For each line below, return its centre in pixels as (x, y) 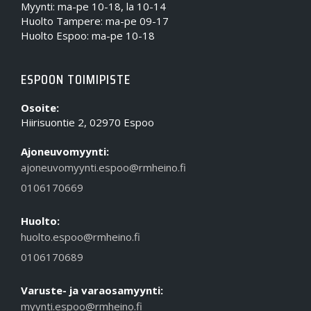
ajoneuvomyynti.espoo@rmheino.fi (103, 167)
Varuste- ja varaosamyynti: (92, 290)
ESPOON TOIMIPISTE (76, 79)
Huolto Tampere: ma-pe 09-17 (95, 20)
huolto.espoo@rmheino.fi (81, 236)
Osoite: (40, 107)
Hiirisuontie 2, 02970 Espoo (87, 122)
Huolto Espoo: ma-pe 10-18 (88, 35)
